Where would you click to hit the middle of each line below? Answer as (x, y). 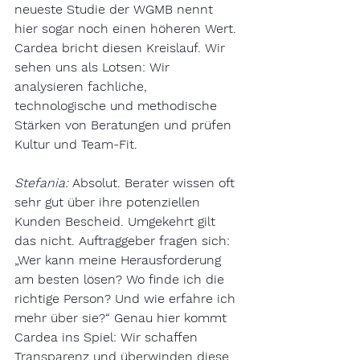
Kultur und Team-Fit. (76, 144)
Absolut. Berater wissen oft (155, 183)
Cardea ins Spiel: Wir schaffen (108, 337)
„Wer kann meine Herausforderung (120, 260)
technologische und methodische (118, 106)
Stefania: (41, 183)
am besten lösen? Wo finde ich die (121, 279)
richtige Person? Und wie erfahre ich (127, 299)
